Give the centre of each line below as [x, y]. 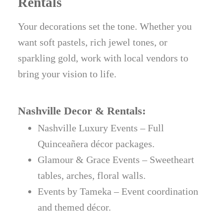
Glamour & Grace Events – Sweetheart [116, 160]
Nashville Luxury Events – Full [101, 128]
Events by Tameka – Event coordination [118, 192]
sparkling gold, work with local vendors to [103, 58]
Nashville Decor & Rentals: [82, 111]
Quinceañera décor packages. [96, 144]
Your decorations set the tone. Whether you [105, 27]
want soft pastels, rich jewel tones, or [93, 42]
